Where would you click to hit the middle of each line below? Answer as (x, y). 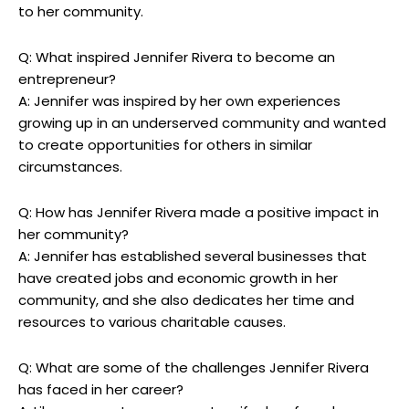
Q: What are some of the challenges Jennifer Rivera (194, 367)
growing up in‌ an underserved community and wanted (202, 122)
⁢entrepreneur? (67, 79)
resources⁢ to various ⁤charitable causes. (152, 321)
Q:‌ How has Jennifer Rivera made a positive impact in (199, 212)
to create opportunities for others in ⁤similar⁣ (165, 144)
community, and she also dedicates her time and (186, 299)
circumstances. (70, 166)
